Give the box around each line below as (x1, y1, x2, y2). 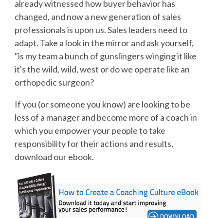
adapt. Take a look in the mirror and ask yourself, (15, 37, 194, 48)
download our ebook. (15, 151, 94, 162)
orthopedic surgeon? (15, 76, 94, 88)
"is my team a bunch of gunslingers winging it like (15, 50, 197, 61)
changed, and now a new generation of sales (15, 11, 181, 22)
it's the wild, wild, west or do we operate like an (15, 63, 190, 74)
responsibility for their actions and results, (15, 138, 173, 149)
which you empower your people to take (15, 125, 165, 136)
